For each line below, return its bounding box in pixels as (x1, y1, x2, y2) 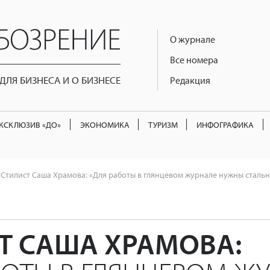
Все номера (170, 54, 218, 66)
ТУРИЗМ (148, 118, 178, 130)
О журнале (170, 33, 215, 45)
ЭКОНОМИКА (80, 118, 130, 130)
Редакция (170, 74, 210, 86)
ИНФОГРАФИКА (196, 118, 254, 130)
